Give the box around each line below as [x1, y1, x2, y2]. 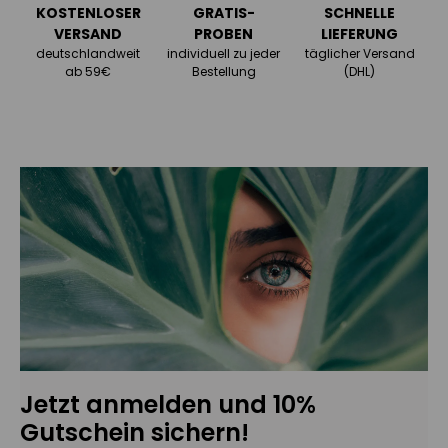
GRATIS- [192, 3, 255, 24]
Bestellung [191, 63, 256, 81]
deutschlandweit [36, 45, 140, 63]
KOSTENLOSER [35, 3, 141, 24]
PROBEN [194, 24, 254, 45]
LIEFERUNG [321, 24, 399, 45]
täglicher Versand [304, 45, 415, 63]
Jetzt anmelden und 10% [20, 388, 316, 422]
